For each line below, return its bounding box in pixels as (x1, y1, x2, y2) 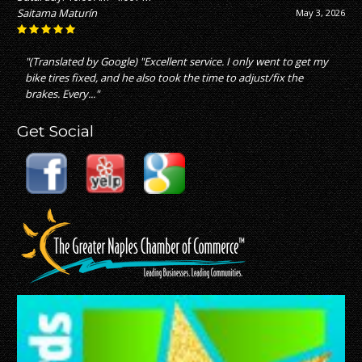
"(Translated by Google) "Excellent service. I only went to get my (25, 54, 329, 69)
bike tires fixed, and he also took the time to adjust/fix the (25, 70, 304, 86)
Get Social (17, 121, 95, 141)
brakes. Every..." (25, 86, 100, 102)
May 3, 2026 (295, 6, 345, 19)
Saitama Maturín (17, 6, 98, 21)
